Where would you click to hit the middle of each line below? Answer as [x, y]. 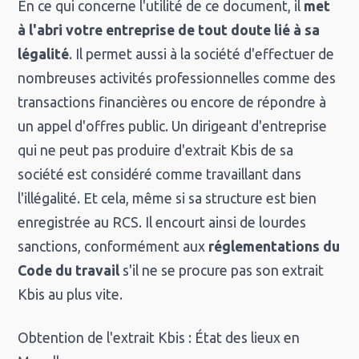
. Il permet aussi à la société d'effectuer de [202, 54]
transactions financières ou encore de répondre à [172, 103]
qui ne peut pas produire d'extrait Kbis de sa [156, 151]
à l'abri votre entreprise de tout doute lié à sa [169, 30]
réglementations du [274, 247]
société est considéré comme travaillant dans [160, 175]
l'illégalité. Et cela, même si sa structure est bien [167, 199]
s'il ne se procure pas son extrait [222, 271]
